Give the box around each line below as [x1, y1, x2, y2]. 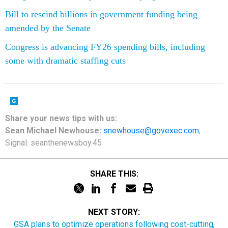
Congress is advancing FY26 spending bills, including [5, 41, 205, 52]
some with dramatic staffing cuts [5, 55, 126, 66]
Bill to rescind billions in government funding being [5, 9, 197, 19]
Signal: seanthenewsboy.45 [5, 137, 102, 148]
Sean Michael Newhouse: [5, 125, 103, 135]
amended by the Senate [5, 22, 91, 33]
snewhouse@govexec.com [103, 125, 199, 135]
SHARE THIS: [95, 168, 138, 179]
